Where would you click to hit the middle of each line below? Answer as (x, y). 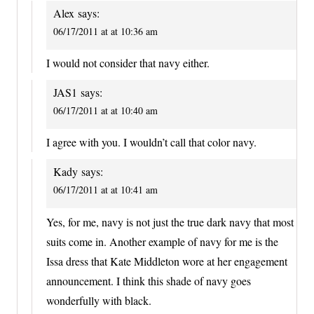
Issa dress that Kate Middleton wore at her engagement (167, 261)
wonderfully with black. (99, 300)
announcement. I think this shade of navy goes (149, 280)
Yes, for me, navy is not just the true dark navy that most (170, 221)
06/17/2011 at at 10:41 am (105, 190)
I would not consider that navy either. (128, 62)
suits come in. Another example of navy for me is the (162, 241)
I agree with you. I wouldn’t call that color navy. (151, 142)
